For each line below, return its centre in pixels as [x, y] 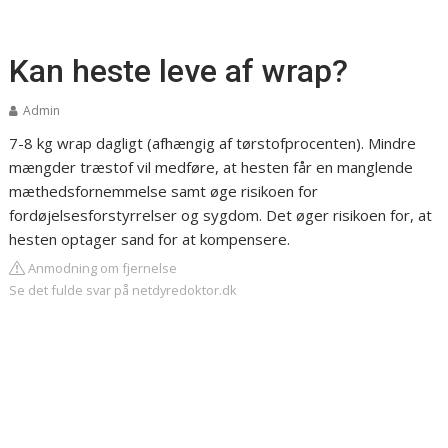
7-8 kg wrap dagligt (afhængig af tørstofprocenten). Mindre [213, 143]
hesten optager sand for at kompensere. [150, 239]
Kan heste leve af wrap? [179, 71]
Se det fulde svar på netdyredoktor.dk [123, 290]
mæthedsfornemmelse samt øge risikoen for [164, 191]
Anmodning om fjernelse [101, 268]
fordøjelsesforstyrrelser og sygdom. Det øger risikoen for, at [221, 215]
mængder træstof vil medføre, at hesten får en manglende [211, 167]
